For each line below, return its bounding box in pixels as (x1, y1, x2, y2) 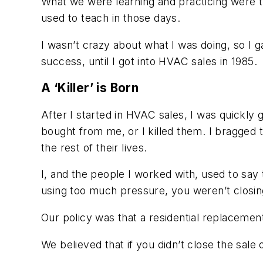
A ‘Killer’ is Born (41, 80, 139, 96)
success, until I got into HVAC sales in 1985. (41, 55, 257, 68)
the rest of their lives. (41, 141, 147, 154)
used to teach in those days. (41, 11, 181, 24)
